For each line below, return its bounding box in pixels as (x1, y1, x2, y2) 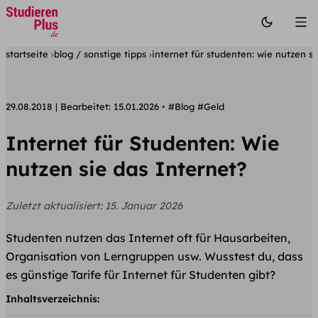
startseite (6, 48, 48, 60)
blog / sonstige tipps (54, 48, 146, 60)
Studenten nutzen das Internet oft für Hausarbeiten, (6, 231, 290, 246)
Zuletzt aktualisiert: (6, 199, 105, 213)
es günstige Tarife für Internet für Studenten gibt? (6, 268, 275, 283)
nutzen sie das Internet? (6, 156, 247, 182)
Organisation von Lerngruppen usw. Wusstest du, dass (6, 249, 303, 264)
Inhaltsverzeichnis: (6, 292, 99, 305)
